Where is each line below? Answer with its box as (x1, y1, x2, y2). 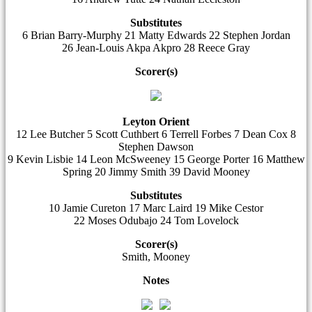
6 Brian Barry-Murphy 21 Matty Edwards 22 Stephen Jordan (22, 29, 290, 41)
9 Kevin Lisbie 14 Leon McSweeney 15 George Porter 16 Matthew (7, 153, 305, 165)
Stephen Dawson (118, 141, 194, 153)
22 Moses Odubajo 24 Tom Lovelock (73, 214, 239, 226)
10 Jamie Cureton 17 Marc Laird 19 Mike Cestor (49, 202, 263, 214)
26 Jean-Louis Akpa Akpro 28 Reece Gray (62, 42, 250, 54)
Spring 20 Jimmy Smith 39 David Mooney (62, 166, 250, 178)
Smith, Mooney (122, 251, 190, 263)
